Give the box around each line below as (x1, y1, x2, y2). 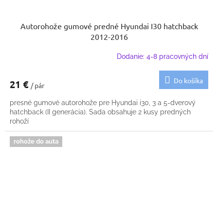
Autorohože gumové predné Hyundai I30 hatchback (20, 21, 198, 31)
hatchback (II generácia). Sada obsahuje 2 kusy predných (10, 108, 191, 116)
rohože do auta (14, 138, 58, 145)
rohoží (10, 117, 29, 126)
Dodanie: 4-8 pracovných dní (117, 52, 208, 60)
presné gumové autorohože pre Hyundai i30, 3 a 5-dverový (10, 99, 196, 107)
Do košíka (174, 76, 203, 85)
